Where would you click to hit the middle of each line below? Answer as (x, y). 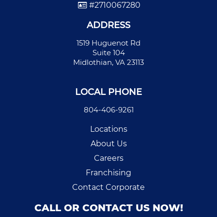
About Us (108, 143)
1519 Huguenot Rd (108, 43)
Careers (108, 158)
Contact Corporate (108, 187)
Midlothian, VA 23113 (108, 62)
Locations (108, 129)
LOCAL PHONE (108, 92)
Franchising (108, 172)
